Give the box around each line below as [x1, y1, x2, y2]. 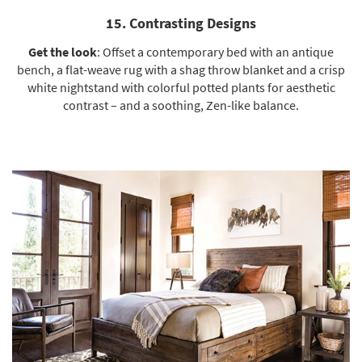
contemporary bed [146, 43, 247, 60]
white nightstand [27, 78, 119, 95]
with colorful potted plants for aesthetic [118, 78, 335, 95]
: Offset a [97, 43, 146, 60]
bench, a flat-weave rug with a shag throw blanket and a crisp [17, 61, 345, 78]
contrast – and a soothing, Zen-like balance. [63, 96, 299, 113]
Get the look [28, 43, 97, 60]
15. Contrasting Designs [106, 13, 256, 32]
